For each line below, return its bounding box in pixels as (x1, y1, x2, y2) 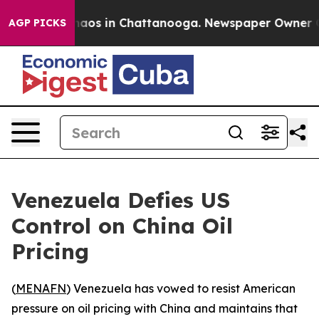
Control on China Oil (11, 212, 233, 239)
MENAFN (16, 281, 66, 296)
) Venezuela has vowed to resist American (66, 281, 296, 296)
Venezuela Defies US (11, 187, 230, 214)
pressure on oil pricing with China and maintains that (11, 301, 298, 315)
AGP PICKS (9, 16, 66, 29)
